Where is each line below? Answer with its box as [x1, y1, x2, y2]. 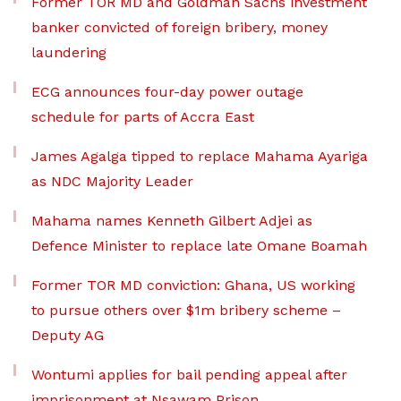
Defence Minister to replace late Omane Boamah [31, 237, 367, 255]
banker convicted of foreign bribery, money [31, 19, 328, 37]
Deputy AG [31, 327, 104, 345]
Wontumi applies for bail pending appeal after [31, 366, 347, 384]
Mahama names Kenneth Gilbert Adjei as [31, 212, 312, 230]
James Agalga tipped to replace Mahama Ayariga [31, 148, 368, 166]
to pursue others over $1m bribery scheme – [31, 302, 341, 320]
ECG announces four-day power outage [31, 83, 303, 101]
